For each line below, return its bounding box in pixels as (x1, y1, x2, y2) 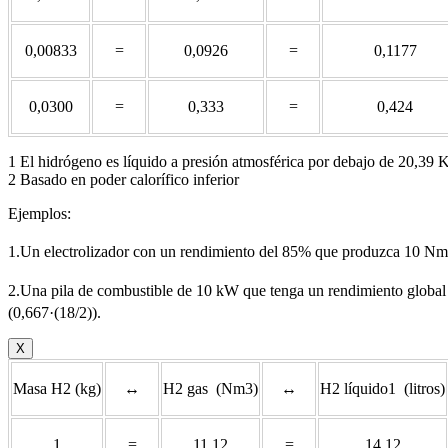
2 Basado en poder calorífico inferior (8, 171, 239, 189)
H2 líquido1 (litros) (320, 380, 445, 398)
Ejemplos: (8, 205, 71, 223)
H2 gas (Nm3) (163, 380, 258, 398)
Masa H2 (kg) (13, 380, 101, 398)
